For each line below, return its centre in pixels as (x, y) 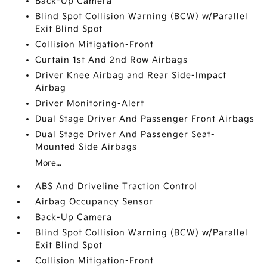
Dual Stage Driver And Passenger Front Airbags (145, 119)
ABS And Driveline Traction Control (117, 186)
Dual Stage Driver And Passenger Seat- (125, 134)
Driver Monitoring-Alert (90, 103)
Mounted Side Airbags (86, 147)
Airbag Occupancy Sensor (94, 202)
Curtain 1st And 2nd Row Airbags (112, 60)
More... (49, 163)
